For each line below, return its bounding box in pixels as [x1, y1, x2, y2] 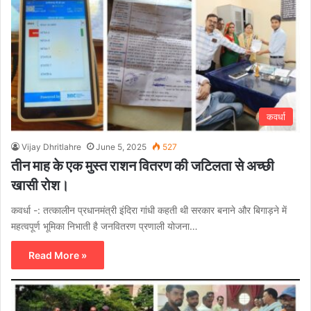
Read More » [28, 249, 87, 262]
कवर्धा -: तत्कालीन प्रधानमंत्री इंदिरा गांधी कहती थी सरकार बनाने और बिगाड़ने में [11, 204, 287, 217]
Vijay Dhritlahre [22, 142, 81, 153]
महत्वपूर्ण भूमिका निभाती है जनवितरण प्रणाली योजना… [11, 220, 198, 233]
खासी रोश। [11, 176, 69, 195]
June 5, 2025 [96, 142, 146, 153]
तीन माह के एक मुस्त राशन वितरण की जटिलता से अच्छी [11, 156, 274, 176]
